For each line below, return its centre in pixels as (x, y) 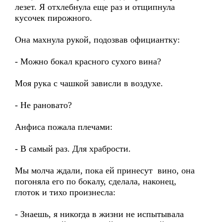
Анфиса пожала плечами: (64, 127)
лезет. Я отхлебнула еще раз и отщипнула (95, 7)
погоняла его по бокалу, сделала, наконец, (96, 181)
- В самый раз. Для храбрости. (73, 149)
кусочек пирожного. (54, 18)
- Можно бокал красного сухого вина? (88, 61)
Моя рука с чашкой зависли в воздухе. (89, 83)
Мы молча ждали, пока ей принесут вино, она (105, 170)
